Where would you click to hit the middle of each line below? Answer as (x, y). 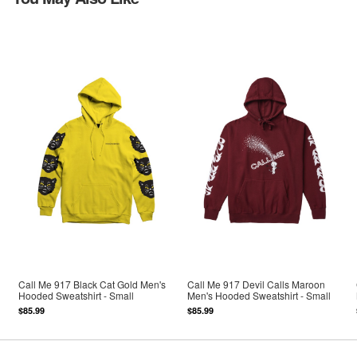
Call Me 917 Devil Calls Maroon (257, 284)
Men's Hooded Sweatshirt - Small (259, 296)
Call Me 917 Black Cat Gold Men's (92, 284)
